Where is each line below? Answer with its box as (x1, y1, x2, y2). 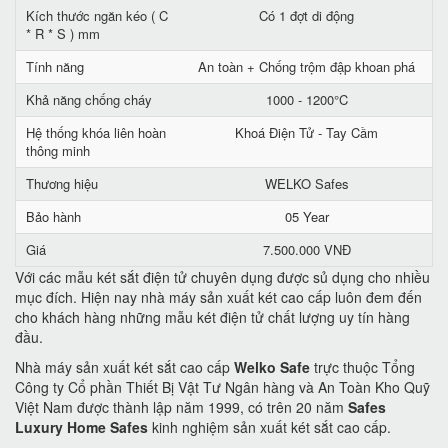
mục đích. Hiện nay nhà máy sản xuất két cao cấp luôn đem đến (15, 287, 422, 307)
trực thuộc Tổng (310, 357, 415, 377)
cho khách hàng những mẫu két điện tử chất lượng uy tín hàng (15, 307, 410, 327)
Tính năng (26, 57, 84, 76)
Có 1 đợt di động (259, 6, 354, 25)
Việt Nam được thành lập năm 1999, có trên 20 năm (15, 397, 348, 417)
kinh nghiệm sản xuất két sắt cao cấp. (148, 417, 391, 437)
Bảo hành (26, 207, 81, 226)
